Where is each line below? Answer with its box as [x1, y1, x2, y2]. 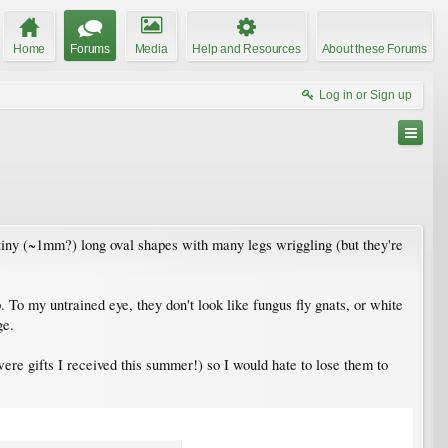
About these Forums [321, 41, 427, 56]
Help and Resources [192, 41, 301, 56]
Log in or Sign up [319, 87, 412, 102]
